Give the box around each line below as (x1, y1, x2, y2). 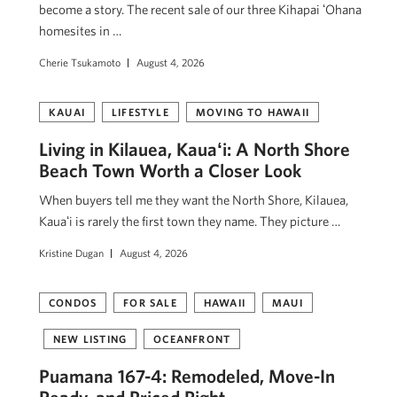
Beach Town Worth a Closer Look (39, 159, 301, 181)
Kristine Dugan (39, 245, 104, 259)
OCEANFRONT (153, 331, 231, 345)
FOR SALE (123, 295, 177, 308)
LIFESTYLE (112, 105, 169, 118)
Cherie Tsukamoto (39, 55, 121, 68)
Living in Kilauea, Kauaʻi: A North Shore (39, 137, 350, 160)
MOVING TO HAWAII (195, 105, 310, 118)
